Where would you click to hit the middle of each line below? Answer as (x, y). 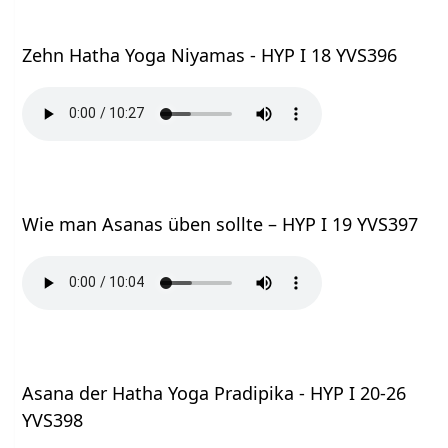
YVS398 (53, 419)
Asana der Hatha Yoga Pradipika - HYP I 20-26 (214, 392)
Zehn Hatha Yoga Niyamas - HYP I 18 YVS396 (210, 54)
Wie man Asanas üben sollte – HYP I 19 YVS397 (220, 223)
